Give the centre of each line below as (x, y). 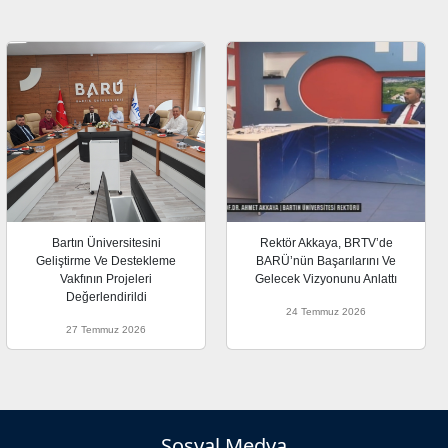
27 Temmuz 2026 (106, 330)
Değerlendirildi (106, 297)
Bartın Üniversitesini (106, 243)
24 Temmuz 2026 (326, 312)
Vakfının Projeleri (106, 279)
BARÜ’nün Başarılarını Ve (326, 261)
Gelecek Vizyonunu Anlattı (326, 279)
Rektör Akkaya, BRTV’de (326, 243)
